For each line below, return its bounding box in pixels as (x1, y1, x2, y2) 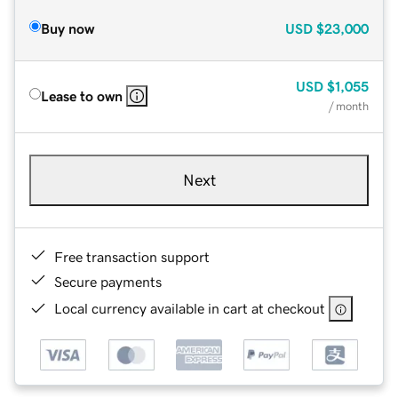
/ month (329, 99, 369, 112)
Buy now (41, 20, 94, 36)
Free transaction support (54, 249, 210, 264)
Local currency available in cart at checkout (54, 300, 325, 315)
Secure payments (54, 274, 162, 289)
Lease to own (41, 88, 123, 103)
